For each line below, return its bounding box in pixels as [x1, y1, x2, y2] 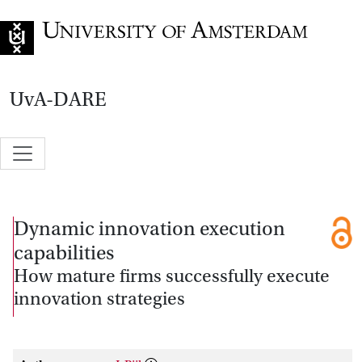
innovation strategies [14, 288, 185, 309]
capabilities [14, 241, 114, 264]
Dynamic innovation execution [14, 217, 285, 240]
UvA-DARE [10, 88, 107, 111]
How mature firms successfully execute [14, 265, 330, 287]
